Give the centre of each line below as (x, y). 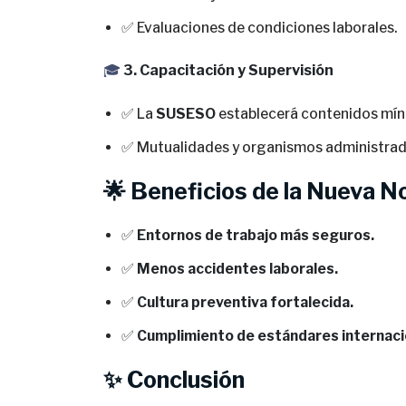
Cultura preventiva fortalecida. (245, 302)
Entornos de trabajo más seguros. (256, 235)
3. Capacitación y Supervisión (228, 70)
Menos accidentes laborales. (237, 269)
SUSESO (186, 114)
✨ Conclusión (174, 380)
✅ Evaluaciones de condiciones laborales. (259, 28)
